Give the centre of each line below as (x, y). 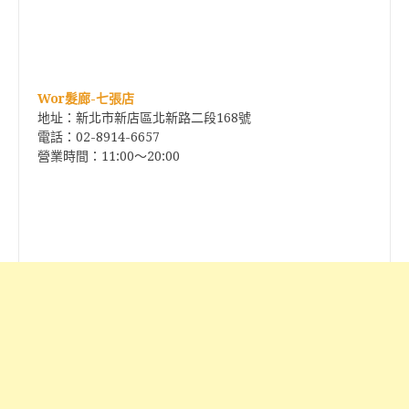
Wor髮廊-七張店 (86, 99)
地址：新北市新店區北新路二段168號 (144, 118)
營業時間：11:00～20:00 (109, 156)
